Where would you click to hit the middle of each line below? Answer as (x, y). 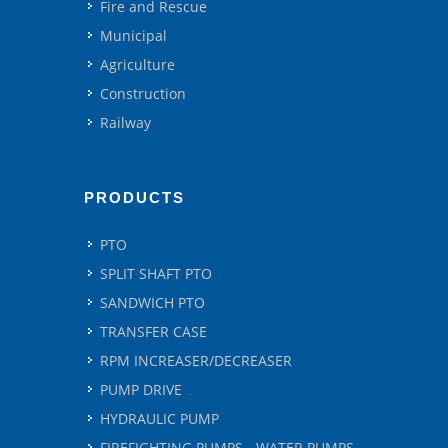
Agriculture (137, 64)
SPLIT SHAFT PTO (156, 273)
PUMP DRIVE (141, 389)
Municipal (133, 35)
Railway (125, 122)
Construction (143, 93)
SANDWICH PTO (152, 302)
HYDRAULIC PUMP (159, 418)
